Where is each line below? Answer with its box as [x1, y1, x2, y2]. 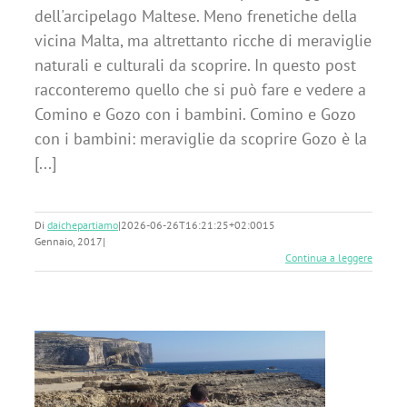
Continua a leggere [285, 251, 372, 264]
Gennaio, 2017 [35, 234, 103, 248]
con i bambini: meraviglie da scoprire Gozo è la [35, 128, 367, 149]
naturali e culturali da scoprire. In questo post [35, 55, 356, 75]
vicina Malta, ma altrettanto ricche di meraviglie [35, 30, 372, 51]
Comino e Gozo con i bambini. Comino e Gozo [35, 104, 356, 124]
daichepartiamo [47, 218, 118, 232]
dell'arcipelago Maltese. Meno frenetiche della [35, 5, 357, 26]
